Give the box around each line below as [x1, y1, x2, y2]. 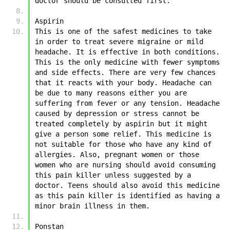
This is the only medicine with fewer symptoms [35, 57, 220, 66]
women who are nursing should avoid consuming [35, 160, 216, 169]
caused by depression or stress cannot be [35, 109, 199, 118]
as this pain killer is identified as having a [35, 191, 220, 200]
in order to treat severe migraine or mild [35, 37, 203, 46]
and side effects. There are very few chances [35, 68, 216, 76]
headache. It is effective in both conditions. [35, 47, 220, 56]
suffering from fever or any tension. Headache [35, 99, 220, 107]
